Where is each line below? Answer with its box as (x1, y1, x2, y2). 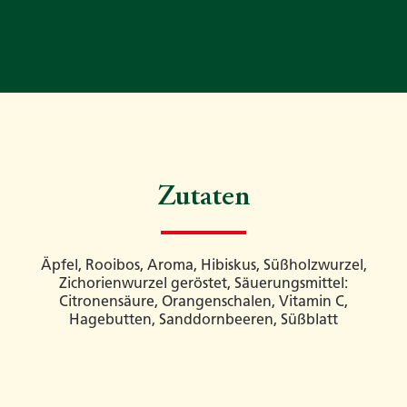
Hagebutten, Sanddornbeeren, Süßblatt (69, 311, 338, 329)
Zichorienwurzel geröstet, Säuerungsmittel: (59, 274, 348, 293)
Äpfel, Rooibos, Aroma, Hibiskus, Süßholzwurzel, (40, 256, 367, 274)
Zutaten (157, 184, 250, 213)
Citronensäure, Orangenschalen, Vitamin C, (59, 293, 348, 311)
